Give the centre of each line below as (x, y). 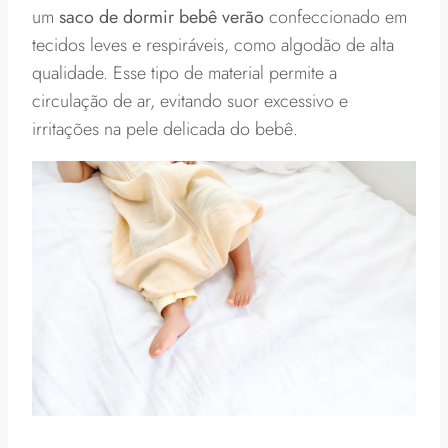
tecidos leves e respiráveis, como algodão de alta (213, 45)
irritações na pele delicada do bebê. (165, 129)
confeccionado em (335, 17)
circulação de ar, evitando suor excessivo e (190, 101)
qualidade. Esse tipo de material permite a (184, 73)
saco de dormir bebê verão (161, 17)
